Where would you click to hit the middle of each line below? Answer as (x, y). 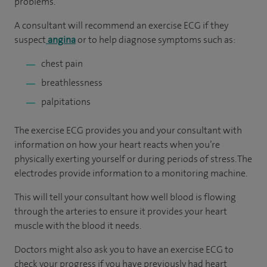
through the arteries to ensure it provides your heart (121, 211)
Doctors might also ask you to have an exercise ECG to (124, 249)
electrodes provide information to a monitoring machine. (131, 173)
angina (61, 40)
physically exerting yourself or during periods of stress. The (133, 159)
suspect (30, 40)
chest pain (62, 63)
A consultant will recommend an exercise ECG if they (121, 25)
